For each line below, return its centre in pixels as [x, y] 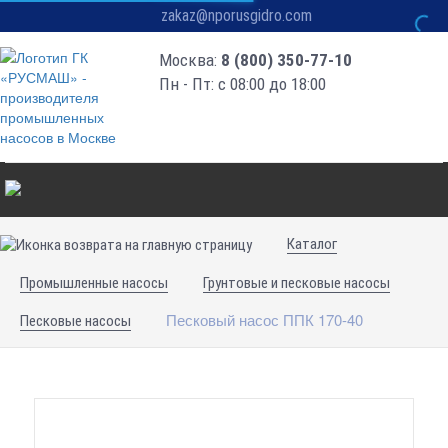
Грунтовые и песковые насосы [296, 282]
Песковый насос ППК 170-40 [264, 319]
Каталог [312, 244]
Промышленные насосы [94, 282]
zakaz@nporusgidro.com [236, 15]
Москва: [190, 60]
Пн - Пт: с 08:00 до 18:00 [243, 84]
